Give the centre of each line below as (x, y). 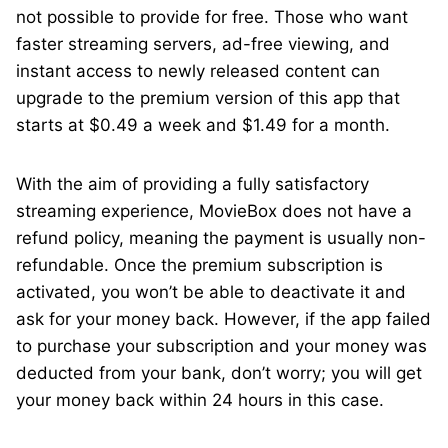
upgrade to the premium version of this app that (208, 98)
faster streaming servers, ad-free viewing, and (203, 44)
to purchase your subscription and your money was (221, 346)
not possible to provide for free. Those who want (212, 17)
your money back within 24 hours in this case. (200, 400)
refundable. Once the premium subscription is (199, 265)
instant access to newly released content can (198, 71)
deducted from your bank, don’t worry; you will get (219, 373)
